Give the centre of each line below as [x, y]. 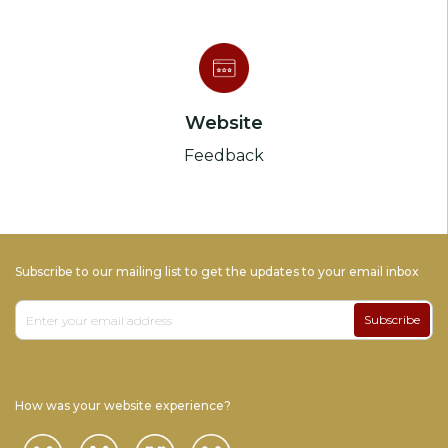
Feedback [224, 155]
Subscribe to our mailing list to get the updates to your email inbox [217, 271]
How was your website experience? [123, 405]
